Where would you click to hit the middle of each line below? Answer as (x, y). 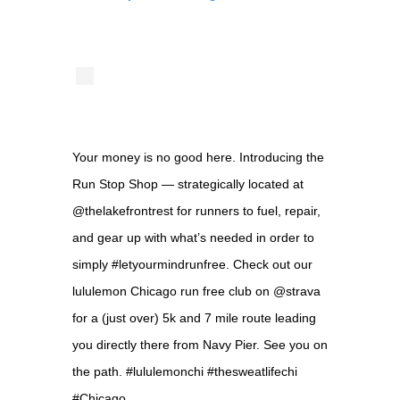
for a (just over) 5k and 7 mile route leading (194, 318)
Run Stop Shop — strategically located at (187, 184)
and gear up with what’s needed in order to (193, 238)
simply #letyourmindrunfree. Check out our (192, 265)
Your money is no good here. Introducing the (198, 158)
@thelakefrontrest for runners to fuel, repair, (196, 211)
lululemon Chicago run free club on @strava (196, 292)
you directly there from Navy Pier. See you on (200, 345)
